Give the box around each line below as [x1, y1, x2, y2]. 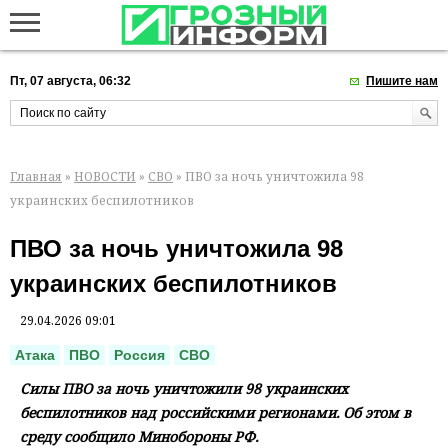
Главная [10, 167, 62, 185]
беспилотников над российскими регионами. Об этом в [20, 403, 411, 423]
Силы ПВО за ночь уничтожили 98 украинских [20, 379, 348, 399]
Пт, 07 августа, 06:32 [10, 74, 131, 88]
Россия [114, 347, 165, 364]
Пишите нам [366, 74, 438, 88]
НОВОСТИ [74, 167, 136, 185]
